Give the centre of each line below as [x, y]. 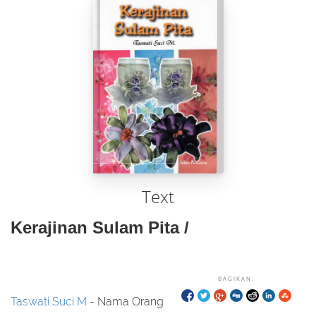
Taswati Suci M [49, 302]
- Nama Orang [125, 302]
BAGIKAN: [236, 278]
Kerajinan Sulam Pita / [100, 227]
